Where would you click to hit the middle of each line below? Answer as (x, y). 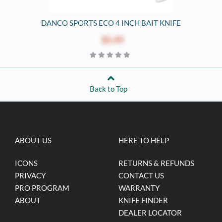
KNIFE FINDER (143, 200)
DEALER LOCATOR (150, 212)
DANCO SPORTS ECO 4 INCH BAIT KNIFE (111, 23)
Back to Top (109, 88)
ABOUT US (33, 140)
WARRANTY (139, 188)
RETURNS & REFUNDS (156, 163)
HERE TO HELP (144, 140)
